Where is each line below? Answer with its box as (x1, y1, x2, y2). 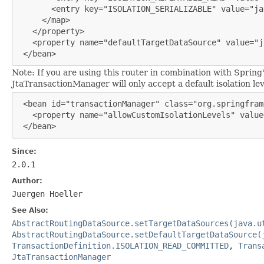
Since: (12, 147, 37, 156)
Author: (12, 176, 42, 185)
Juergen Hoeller (12, 189, 82, 199)
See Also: (12, 206, 48, 214)
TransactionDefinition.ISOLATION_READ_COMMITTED (12, 240, 229, 250)
